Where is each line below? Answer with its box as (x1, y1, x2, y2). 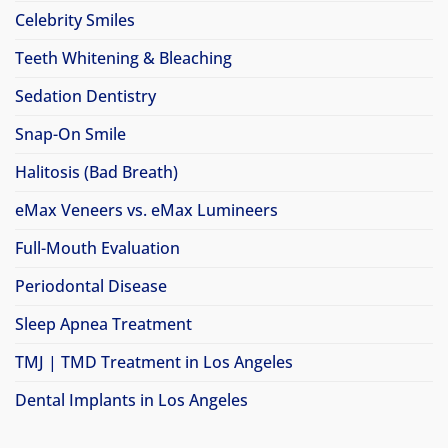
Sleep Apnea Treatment (15, 313, 192, 336)
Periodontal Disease (15, 275, 167, 298)
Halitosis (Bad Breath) (15, 161, 178, 184)
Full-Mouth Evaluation (15, 237, 180, 260)
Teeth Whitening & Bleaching (15, 47, 232, 70)
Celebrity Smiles (15, 9, 135, 32)
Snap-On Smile (15, 123, 126, 146)
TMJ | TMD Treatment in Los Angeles (15, 351, 293, 374)
